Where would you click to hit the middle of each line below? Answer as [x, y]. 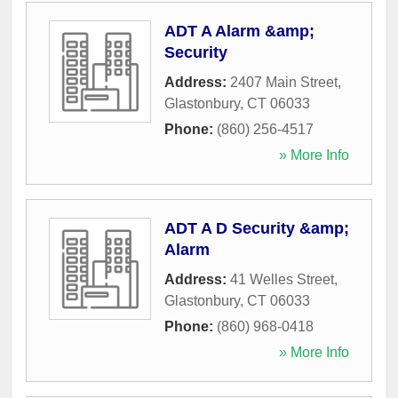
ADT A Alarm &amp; [239, 31]
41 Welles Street [282, 279]
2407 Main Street [284, 82]
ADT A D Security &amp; [257, 228]
